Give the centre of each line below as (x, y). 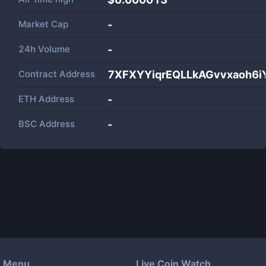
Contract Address (57, 74)
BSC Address (47, 124)
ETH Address (46, 99)
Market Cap (43, 24)
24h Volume (44, 49)
